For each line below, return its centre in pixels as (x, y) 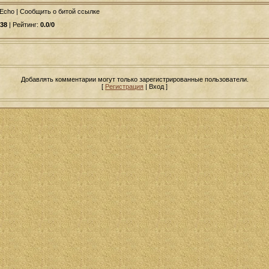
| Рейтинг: (23, 25)
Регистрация (124, 86)
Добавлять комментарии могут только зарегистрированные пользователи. (134, 79)
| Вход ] (156, 86)
